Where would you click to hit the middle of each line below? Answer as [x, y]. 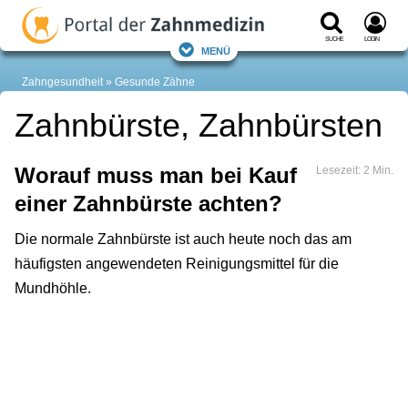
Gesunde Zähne [155, 82]
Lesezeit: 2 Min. [355, 171]
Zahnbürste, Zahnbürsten [199, 126]
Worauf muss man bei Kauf [156, 176]
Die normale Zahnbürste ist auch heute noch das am [183, 240]
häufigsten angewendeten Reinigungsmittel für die [177, 264]
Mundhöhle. [53, 289]
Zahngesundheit [62, 82]
